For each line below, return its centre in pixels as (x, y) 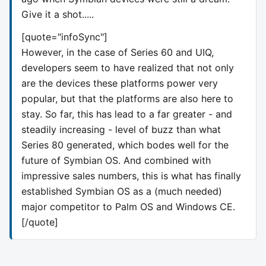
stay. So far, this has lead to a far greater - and (127, 114)
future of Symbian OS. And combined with (116, 160)
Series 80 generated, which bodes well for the (125, 145)
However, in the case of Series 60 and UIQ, (118, 52)
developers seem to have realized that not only (128, 67)
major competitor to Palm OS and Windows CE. (128, 206)
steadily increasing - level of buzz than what (121, 129)
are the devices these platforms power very (120, 83)
